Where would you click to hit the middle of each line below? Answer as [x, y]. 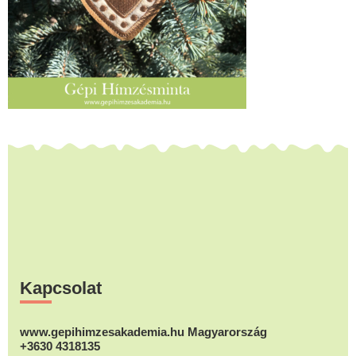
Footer [41, 258]
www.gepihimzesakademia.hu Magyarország [143, 331]
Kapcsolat [61, 288]
